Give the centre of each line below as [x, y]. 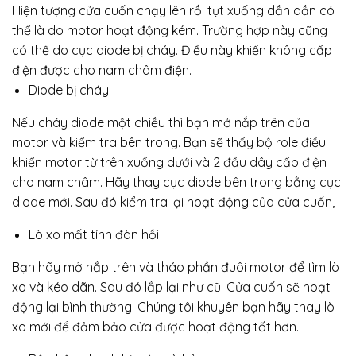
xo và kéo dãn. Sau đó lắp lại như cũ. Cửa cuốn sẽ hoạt [171, 287]
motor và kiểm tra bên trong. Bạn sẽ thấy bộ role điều [169, 143]
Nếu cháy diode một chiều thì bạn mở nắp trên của [161, 123]
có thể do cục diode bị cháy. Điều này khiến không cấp [172, 50]
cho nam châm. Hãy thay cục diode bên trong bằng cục [176, 182]
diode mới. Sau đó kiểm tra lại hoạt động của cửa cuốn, [173, 202]
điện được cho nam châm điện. [102, 70]
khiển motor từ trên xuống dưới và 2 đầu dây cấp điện [169, 163]
